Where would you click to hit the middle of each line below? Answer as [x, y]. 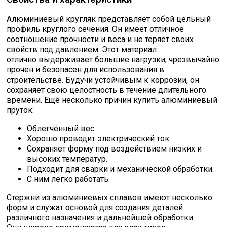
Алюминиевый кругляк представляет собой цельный [109, 19]
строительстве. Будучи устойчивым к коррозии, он [103, 80]
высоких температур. [67, 159]
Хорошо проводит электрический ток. [99, 139]
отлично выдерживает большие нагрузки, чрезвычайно [113, 60]
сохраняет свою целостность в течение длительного [107, 90]
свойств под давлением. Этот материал [82, 50]
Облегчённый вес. [62, 129]
